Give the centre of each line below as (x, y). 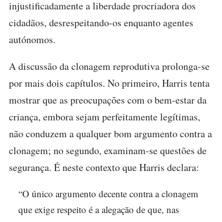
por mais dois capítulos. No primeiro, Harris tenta (109, 83)
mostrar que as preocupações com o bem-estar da (108, 100)
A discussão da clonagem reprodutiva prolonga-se (109, 66)
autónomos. (32, 39)
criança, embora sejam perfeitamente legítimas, (105, 117)
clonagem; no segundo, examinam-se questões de (108, 150)
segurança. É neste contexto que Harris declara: (104, 167)
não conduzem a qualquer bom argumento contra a (111, 134)
